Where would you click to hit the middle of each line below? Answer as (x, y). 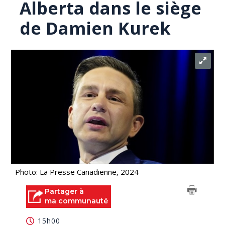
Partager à (65, 191)
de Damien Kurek (95, 28)
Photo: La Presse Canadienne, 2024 (77, 172)
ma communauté (77, 201)
